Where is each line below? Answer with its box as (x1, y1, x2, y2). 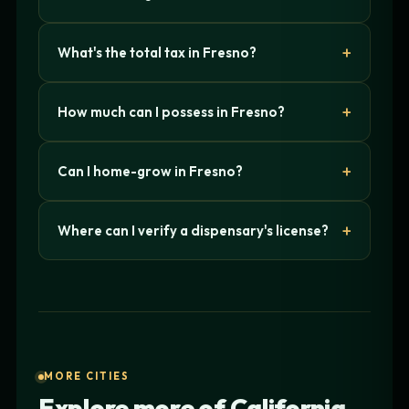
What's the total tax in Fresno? (58, 43, 257, 61)
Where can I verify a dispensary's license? (58, 221, 329, 239)
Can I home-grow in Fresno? (58, 162, 243, 180)
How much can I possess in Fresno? (58, 102, 285, 121)
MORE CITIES (44, 370, 130, 383)
